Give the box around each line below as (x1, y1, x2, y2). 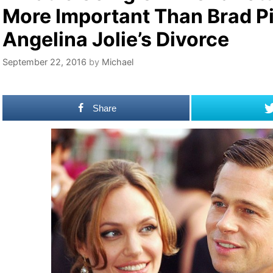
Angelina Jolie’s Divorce (2, 27, 229, 51)
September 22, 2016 (2, 57, 87, 68)
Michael (102, 57, 133, 68)
